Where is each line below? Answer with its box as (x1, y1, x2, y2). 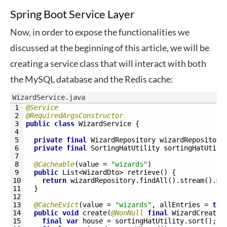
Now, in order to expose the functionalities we (10, 26, 190, 37)
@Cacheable (34, 160, 74, 168)
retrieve (127, 168, 160, 176)
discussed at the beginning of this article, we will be (10, 42, 209, 53)
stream (180, 176, 204, 184)
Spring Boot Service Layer (10, 7, 135, 21)
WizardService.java (12, 93, 85, 101)
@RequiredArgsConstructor (26, 111, 123, 120)
